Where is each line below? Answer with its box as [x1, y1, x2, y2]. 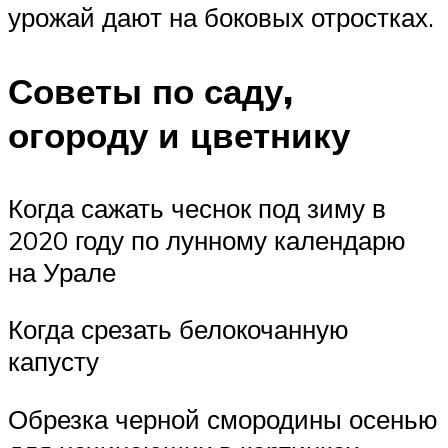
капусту [8, 345, 99, 378]
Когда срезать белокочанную [8, 313, 349, 346]
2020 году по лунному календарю [8, 223, 406, 256]
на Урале [8, 255, 116, 288]
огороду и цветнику [8, 112, 350, 157]
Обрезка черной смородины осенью [8, 403, 438, 436]
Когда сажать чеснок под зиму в [8, 191, 386, 224]
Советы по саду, [8, 68, 293, 113]
